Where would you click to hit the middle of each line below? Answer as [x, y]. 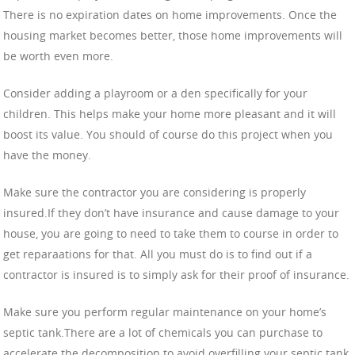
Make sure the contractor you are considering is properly [155, 192]
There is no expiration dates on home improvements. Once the [170, 14]
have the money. [47, 155]
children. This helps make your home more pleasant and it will [170, 113]
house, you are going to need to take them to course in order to [171, 233]
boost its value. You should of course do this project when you [168, 134]
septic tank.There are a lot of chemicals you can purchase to [163, 332]
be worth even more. [58, 55]
